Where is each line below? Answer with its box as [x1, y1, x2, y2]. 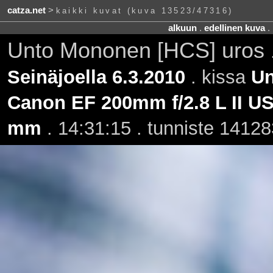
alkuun [168, 23, 197, 33]
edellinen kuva [204, 23, 265, 33]
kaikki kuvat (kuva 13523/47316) [55, 6, 233, 16]
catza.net [7, 5, 46, 16]
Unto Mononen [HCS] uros [7, 38, 271, 63]
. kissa [185, 66, 251, 88]
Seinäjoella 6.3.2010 [7, 66, 185, 88]
